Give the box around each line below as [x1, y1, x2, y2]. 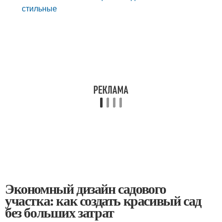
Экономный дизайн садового [5, 178, 166, 199]
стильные [22, 2, 57, 14]
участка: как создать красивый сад [5, 190, 201, 211]
